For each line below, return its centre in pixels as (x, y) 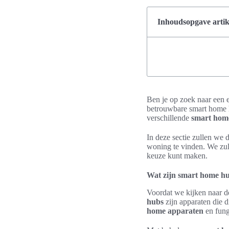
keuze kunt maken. (177, 156)
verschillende (169, 118)
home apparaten (175, 211)
